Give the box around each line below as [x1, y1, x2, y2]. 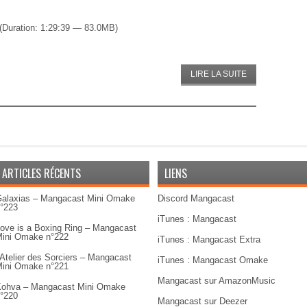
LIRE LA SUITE [191, 69, 247, 79]
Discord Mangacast [158, 193, 234, 204]
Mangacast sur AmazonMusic [158, 275, 275, 286]
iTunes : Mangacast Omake [158, 255, 268, 265]
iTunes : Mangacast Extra [158, 234, 260, 245]
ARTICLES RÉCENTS [2, 165, 81, 182]
